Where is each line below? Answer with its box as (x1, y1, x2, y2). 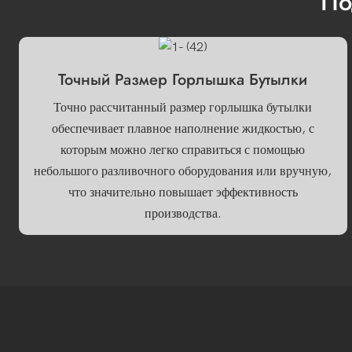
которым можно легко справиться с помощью (60, 142, 306, 157)
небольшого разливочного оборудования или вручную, (34, 163, 332, 178)
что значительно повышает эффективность (68, 185, 298, 200)
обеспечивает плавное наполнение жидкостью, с (51, 121, 314, 136)
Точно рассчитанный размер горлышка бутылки (53, 100, 313, 115)
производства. (144, 206, 222, 221)
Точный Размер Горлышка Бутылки (58, 68, 308, 92)
